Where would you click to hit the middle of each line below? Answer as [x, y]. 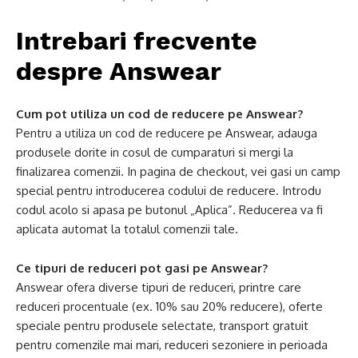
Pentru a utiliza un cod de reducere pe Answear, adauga [167, 133]
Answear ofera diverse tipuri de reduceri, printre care [159, 287]
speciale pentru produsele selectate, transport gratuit [162, 326]
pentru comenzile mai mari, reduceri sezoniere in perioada [172, 345]
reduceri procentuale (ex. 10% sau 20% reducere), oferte [169, 306]
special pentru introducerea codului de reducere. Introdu [169, 191]
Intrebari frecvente [137, 41]
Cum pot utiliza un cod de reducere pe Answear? [159, 114]
